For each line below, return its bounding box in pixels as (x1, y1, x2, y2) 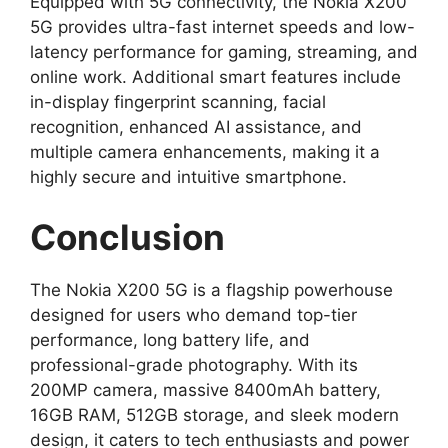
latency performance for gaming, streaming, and (30, 42, 418, 63)
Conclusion (30, 215, 225, 258)
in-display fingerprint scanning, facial (30, 92, 326, 113)
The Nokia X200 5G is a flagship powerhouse (30, 279, 393, 300)
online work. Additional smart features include (30, 67, 401, 88)
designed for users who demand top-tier (30, 304, 357, 325)
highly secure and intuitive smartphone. (30, 167, 347, 188)
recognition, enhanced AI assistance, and (30, 117, 362, 138)
